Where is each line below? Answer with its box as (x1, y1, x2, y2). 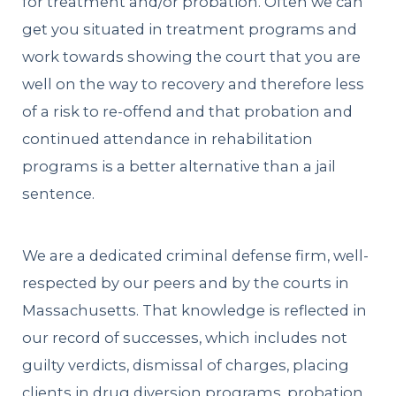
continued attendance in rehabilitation (22, 129, 314, 148)
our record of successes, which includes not (22, 329, 348, 347)
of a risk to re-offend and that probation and (22, 102, 354, 120)
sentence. (22, 184, 95, 202)
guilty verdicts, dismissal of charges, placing (22, 356, 350, 375)
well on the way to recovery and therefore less (22, 74, 365, 93)
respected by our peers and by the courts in (22, 274, 350, 293)
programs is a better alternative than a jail (22, 156, 337, 175)
